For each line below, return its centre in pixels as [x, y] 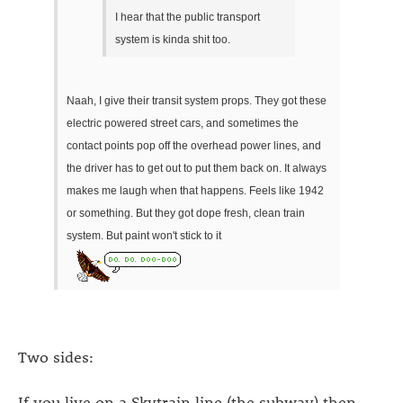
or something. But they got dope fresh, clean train [186, 214]
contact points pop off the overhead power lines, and [194, 146]
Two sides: [56, 356]
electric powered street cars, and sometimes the [183, 124]
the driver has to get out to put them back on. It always [197, 169]
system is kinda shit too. [173, 39]
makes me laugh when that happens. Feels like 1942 [195, 191]
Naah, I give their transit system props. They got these [197, 101]
